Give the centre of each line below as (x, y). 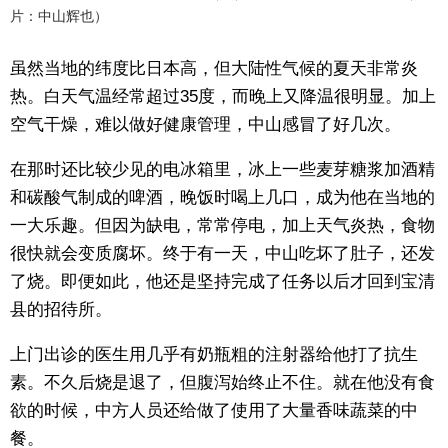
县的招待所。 (61, 309)
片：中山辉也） (59, 15)
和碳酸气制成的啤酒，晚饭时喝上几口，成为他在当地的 (222, 197)
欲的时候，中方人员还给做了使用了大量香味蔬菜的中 (214, 410)
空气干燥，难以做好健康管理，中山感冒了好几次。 (205, 124)
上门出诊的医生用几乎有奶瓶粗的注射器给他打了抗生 (214, 354)
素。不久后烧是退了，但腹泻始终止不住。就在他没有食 (222, 382)
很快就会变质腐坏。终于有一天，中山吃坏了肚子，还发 (222, 253)
